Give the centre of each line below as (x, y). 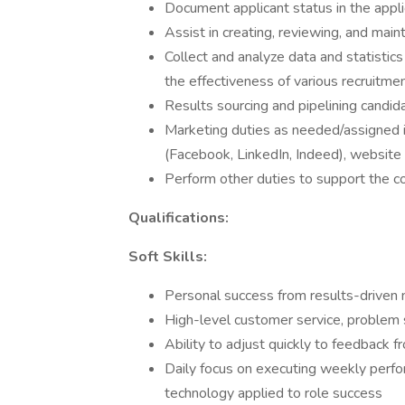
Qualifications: (179, 218)
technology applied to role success (273, 393)
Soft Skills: (168, 257)
